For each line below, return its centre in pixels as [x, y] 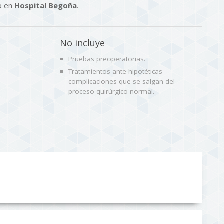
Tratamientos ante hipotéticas [115, 72]
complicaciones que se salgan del [122, 82]
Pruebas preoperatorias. [107, 59]
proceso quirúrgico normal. [111, 92]
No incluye [82, 43]
